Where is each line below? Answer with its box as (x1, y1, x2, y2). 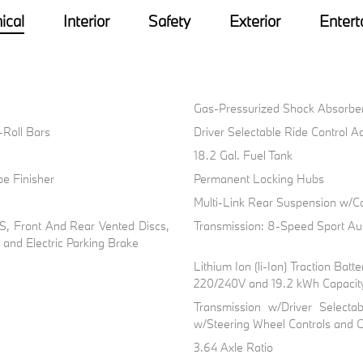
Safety (147, 11, 190, 32)
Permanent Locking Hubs (193, 171, 324, 187)
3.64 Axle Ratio (193, 340, 273, 356)
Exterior (228, 11, 280, 32)
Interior (62, 11, 109, 32)
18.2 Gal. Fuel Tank (193, 147, 293, 164)
